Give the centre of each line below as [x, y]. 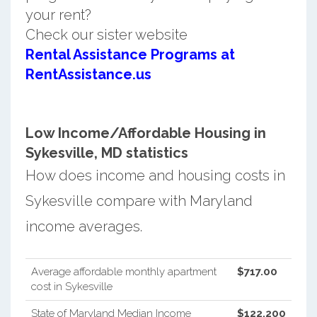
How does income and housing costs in [155, 175]
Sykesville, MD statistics [106, 152]
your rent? [58, 15]
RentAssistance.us [88, 74]
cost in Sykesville [71, 286]
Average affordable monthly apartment [123, 271]
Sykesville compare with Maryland [139, 201]
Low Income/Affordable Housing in [145, 133]
